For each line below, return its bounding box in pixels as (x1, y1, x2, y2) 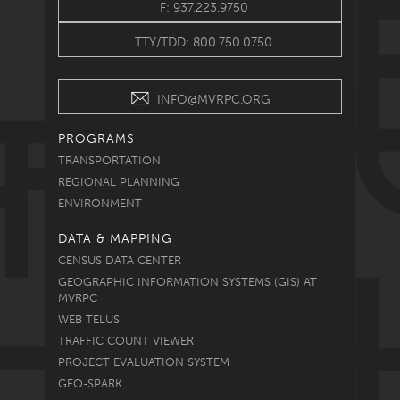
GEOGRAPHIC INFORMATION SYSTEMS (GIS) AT (58, 274, 317, 288)
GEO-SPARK (58, 376, 122, 390)
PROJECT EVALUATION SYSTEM (58, 354, 229, 369)
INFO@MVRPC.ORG (156, 91, 271, 107)
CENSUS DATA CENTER (58, 253, 181, 267)
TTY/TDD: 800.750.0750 (135, 34, 272, 50)
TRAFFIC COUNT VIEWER (58, 333, 194, 347)
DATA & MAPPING (58, 230, 172, 246)
